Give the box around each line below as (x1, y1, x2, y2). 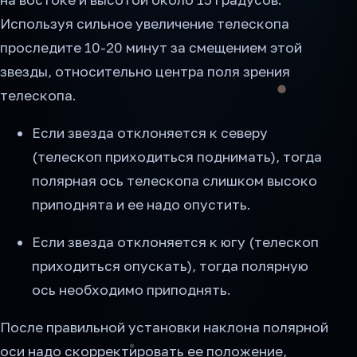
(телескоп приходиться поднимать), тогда (32, 147, 322, 165)
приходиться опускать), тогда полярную (32, 257, 308, 275)
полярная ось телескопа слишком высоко (32, 171, 317, 189)
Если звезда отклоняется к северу (32, 124, 268, 141)
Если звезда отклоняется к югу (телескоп (32, 233, 319, 251)
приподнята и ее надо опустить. (32, 195, 251, 213)
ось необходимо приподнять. (32, 281, 231, 299)
